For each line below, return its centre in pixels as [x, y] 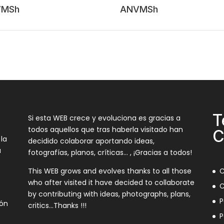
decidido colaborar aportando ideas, [91, 141]
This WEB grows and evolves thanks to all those [109, 171]
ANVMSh [139, 9]
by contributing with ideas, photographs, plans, [109, 194]
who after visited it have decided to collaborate [111, 182]
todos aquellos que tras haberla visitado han [105, 129]
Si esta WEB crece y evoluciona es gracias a [104, 118]
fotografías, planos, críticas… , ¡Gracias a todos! [110, 152]
